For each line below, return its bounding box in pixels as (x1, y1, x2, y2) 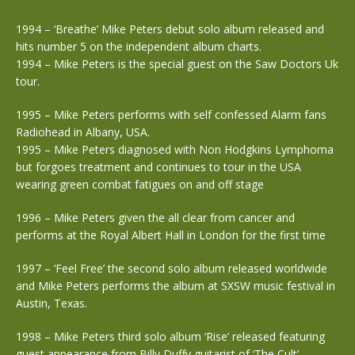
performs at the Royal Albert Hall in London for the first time (16, 227, 326, 242)
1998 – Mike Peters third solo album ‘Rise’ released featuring (16, 329, 325, 344)
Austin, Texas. (16, 296, 87, 311)
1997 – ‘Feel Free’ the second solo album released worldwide (16, 261, 327, 276)
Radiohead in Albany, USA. (16, 124, 150, 139)
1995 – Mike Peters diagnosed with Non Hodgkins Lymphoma (16, 142, 334, 157)
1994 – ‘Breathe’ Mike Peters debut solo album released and (16, 21, 324, 36)
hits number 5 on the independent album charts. (16, 39, 261, 54)
